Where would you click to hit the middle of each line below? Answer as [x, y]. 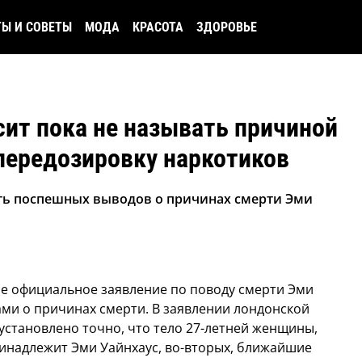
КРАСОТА [158, 27]
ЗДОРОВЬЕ [227, 27]
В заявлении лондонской [229, 309]
